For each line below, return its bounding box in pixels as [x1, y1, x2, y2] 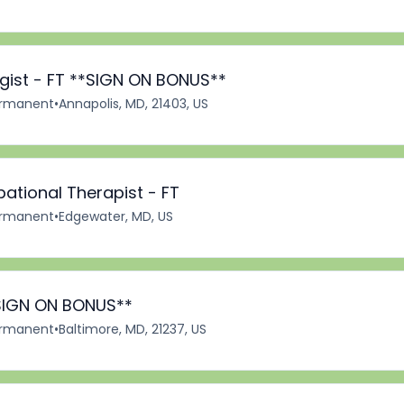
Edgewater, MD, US [59, 207, 173, 225]
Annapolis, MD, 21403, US [59, 95, 208, 113]
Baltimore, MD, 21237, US [59, 320, 207, 338]
